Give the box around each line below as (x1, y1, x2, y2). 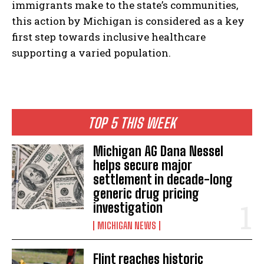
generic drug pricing (93, 186, 200, 202)
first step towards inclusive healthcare (12, 30, 206, 44)
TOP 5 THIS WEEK (88, 114, 176, 132)
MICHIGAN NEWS (97, 220, 157, 232)
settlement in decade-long (93, 171, 233, 188)
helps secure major (93, 157, 193, 174)
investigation (93, 200, 163, 216)
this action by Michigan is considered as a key (12, 14, 245, 28)
